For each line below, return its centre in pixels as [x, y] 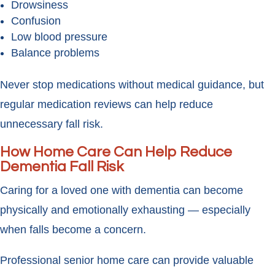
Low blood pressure [59, 37]
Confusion [36, 21]
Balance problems [55, 53]
